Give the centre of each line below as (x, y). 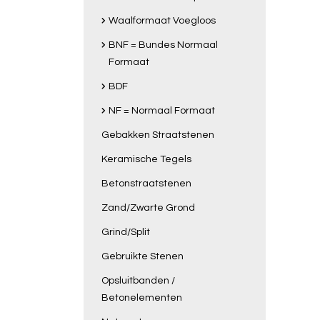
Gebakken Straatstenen (158, 135)
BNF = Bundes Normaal (163, 45)
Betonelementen (142, 298)
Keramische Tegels (146, 159)
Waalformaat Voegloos (162, 21)
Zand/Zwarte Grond (148, 208)
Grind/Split (126, 232)
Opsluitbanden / (138, 281)
